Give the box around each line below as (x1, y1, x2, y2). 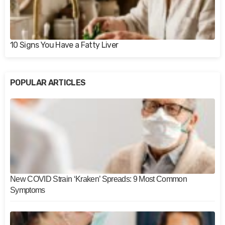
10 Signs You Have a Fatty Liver (10, 40, 119, 50)
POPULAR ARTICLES (10, 77, 86, 87)
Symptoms (10, 185, 45, 194)
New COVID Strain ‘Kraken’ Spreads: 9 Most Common (10, 174, 187, 183)
